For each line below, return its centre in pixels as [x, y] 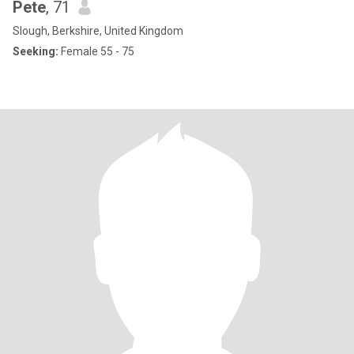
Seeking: [36, 51]
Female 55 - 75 [96, 51]
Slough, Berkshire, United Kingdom [98, 31]
